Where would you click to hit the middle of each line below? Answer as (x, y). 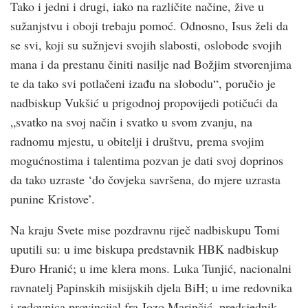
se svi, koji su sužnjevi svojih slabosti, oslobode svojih (146, 44)
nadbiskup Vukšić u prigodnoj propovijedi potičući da (144, 102)
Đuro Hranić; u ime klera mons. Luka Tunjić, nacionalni (151, 268)
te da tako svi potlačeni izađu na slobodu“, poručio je (143, 83)
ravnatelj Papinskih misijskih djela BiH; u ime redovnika (151, 287)
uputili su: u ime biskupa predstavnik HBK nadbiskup (144, 249)
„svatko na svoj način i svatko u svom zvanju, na (131, 121)
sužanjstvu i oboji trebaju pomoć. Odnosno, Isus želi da (149, 25)
